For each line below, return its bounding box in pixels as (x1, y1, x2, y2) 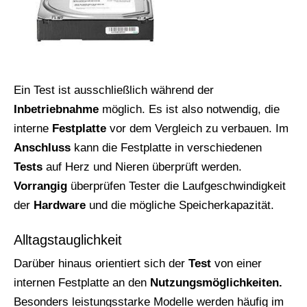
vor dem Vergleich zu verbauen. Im (106, 122, 288, 136)
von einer (211, 257, 262, 271)
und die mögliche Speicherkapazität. (86, 199, 274, 212)
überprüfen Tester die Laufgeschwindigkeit (67, 180, 286, 193)
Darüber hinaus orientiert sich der (14, 257, 188, 271)
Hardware (34, 199, 86, 212)
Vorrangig (14, 180, 67, 193)
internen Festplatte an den (14, 276, 150, 290)
